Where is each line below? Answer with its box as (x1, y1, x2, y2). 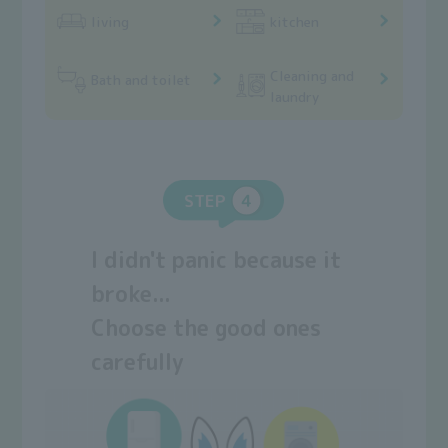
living (90, 11, 129, 31)
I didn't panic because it (91, 245, 342, 276)
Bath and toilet (90, 69, 191, 89)
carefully (91, 347, 185, 378)
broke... (91, 279, 172, 310)
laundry (270, 86, 320, 106)
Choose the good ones (91, 313, 322, 344)
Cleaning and (270, 65, 355, 85)
